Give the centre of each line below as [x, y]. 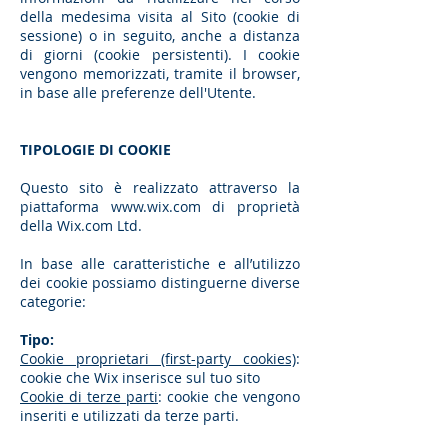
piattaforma [65, 206]
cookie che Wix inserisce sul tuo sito [140, 377]
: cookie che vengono [229, 396]
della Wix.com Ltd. [81, 225]
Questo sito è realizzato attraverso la [160, 187]
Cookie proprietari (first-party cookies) [158, 358]
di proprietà [250, 206]
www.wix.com [155, 206]
